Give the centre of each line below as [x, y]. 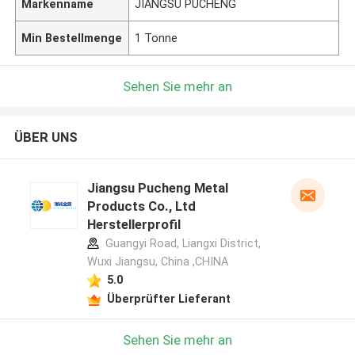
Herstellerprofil [134, 225]
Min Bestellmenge [72, 38]
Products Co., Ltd [141, 206]
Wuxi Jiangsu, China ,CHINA [157, 262]
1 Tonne [157, 38]
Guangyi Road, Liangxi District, [181, 244]
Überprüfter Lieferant [168, 298]
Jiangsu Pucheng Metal [157, 188]
